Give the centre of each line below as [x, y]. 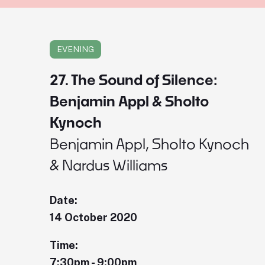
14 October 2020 [93, 218]
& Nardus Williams [108, 165]
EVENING [75, 49]
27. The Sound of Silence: [133, 80]
